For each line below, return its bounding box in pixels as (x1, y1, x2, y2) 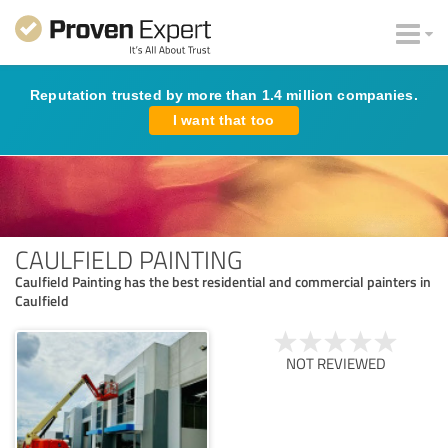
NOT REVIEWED (286, 352, 386, 374)
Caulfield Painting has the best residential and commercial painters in (15, 271, 431, 291)
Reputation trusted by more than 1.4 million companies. (30, 87, 418, 103)
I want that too (173, 112, 275, 128)
